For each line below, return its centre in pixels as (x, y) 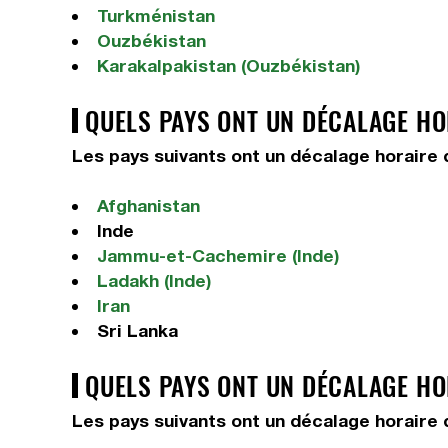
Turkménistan (155, 15)
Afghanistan (148, 205)
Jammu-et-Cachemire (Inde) (217, 255)
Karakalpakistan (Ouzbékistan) (228, 65)
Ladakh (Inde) (153, 280)
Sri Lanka (137, 330)
